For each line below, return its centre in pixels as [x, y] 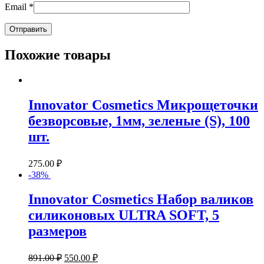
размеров [57, 231]
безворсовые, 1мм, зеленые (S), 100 [139, 121]
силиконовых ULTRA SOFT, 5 [124, 215]
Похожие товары [58, 55]
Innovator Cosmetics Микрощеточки [143, 105]
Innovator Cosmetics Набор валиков [141, 199]
